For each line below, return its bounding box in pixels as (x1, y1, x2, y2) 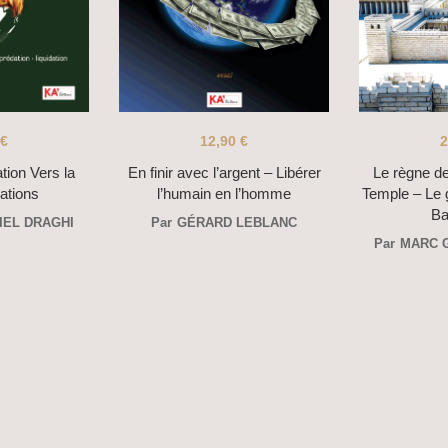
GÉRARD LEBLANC (177, 215, 297, 231)
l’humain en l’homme (157, 185, 291, 203)
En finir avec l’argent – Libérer (127, 164, 321, 182)
